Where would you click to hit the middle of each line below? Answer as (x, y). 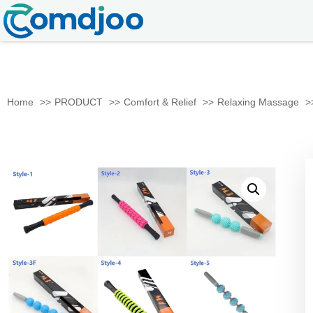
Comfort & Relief (160, 102)
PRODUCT (79, 102)
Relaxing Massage (258, 102)
